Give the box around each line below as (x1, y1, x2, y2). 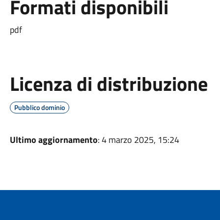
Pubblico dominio (14, 102, 65, 112)
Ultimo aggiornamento (9, 133, 98, 146)
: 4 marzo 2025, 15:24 (97, 133, 179, 146)
